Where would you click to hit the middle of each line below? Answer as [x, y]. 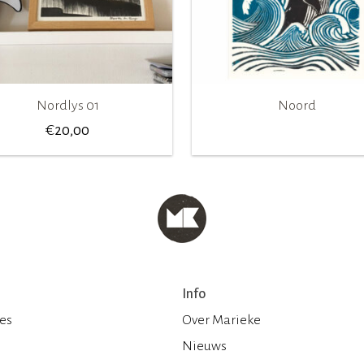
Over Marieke [221, 320]
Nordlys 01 [67, 105]
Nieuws [204, 346]
